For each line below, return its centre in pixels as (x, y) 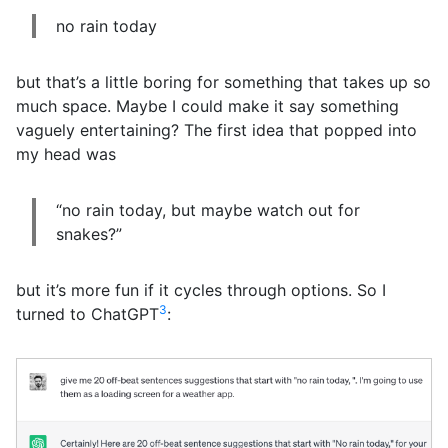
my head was (66, 154)
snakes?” (89, 234)
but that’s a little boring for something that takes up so (223, 82)
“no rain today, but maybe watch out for (208, 210)
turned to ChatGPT (87, 314)
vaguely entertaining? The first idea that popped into (216, 130)
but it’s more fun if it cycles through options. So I (201, 290)
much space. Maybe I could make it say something (207, 106)
